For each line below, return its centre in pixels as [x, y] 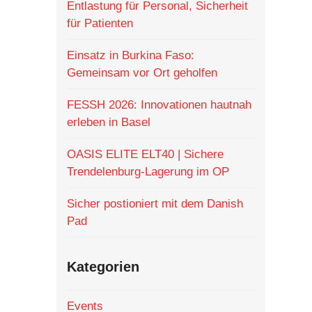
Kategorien [103, 267]
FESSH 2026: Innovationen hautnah [159, 105]
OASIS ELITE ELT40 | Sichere [145, 155]
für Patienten [100, 24]
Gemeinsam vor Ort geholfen [142, 73]
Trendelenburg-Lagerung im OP [148, 172]
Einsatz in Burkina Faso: [130, 56]
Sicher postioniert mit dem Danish [155, 204]
